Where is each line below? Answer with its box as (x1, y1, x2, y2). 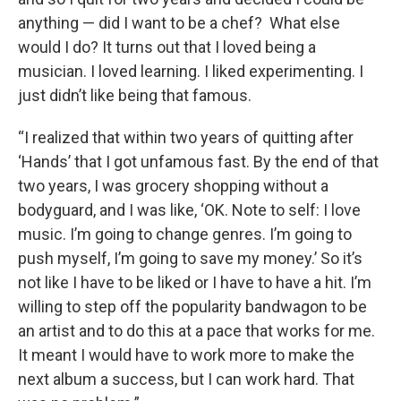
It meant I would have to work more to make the (18, 345, 354, 364)
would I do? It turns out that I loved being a (18, 37, 316, 56)
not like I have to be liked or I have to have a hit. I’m (18, 272, 371, 292)
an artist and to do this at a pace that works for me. (18, 320, 375, 340)
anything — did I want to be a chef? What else (18, 13, 340, 32)
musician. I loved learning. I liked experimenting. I (18, 61, 363, 81)
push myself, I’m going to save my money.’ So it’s (18, 248, 363, 268)
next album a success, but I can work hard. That (18, 369, 354, 388)
